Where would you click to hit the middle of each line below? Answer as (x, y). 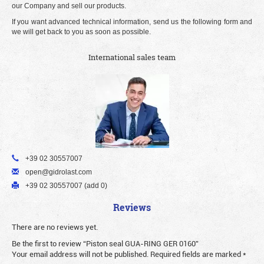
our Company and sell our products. (69, 6)
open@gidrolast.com (58, 172)
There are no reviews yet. (55, 227)
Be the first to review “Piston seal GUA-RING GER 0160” (105, 244)
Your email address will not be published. (80, 254)
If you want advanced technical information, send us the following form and (132, 22)
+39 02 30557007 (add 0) (65, 186)
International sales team (132, 57)
